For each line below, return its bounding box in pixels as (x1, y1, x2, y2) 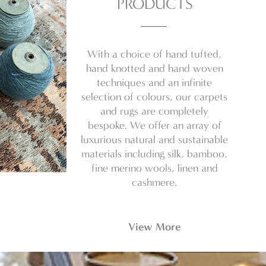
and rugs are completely (100, 105, 208, 118)
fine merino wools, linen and (91, 162, 218, 175)
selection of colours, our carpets (81, 91, 227, 103)
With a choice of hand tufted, (87, 48, 221, 61)
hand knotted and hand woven (85, 62, 223, 75)
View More (128, 220, 180, 233)
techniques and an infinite (97, 77, 212, 89)
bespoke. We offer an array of (87, 119, 221, 132)
